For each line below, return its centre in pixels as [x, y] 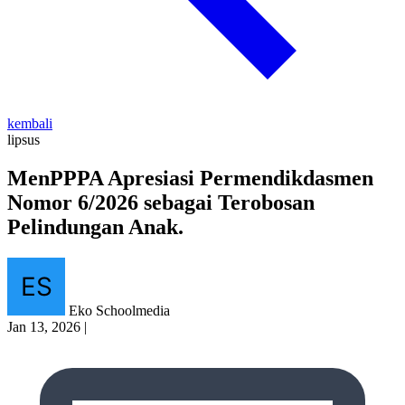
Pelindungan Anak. [95, 227]
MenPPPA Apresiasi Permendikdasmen [190, 179]
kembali [30, 124]
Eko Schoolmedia [119, 311]
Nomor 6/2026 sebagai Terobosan [161, 203]
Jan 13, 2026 [44, 327]
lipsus [24, 140]
